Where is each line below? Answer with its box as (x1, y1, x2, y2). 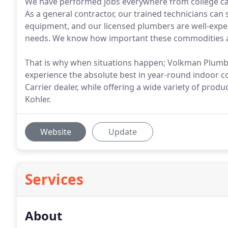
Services (25, 169, 83, 189)
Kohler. (25, 94, 51, 105)
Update (108, 126, 137, 137)
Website (40, 126, 71, 137)
